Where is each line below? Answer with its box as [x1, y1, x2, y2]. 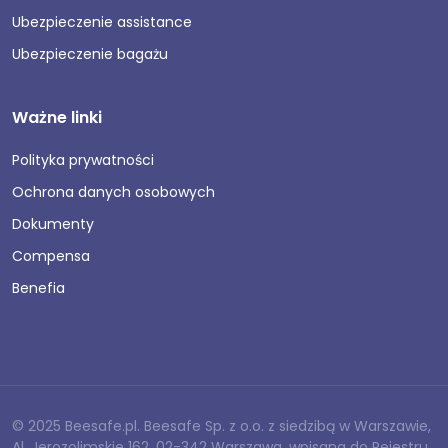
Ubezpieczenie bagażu [12, 43, 168, 64]
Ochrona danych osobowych [12, 181, 215, 202]
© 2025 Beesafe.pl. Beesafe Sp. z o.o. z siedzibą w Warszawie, [12, 415, 431, 436]
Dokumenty [12, 213, 94, 234]
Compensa [12, 245, 90, 266]
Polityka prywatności [12, 149, 154, 170]
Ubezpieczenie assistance [12, 11, 192, 32]
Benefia [12, 277, 65, 298]
